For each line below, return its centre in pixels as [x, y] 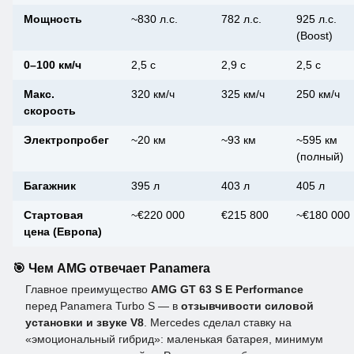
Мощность [53, 19]
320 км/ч [153, 94]
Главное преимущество [88, 290]
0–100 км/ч [53, 65]
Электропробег [66, 140]
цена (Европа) [63, 232]
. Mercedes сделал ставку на [218, 323]
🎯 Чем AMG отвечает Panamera [111, 269]
